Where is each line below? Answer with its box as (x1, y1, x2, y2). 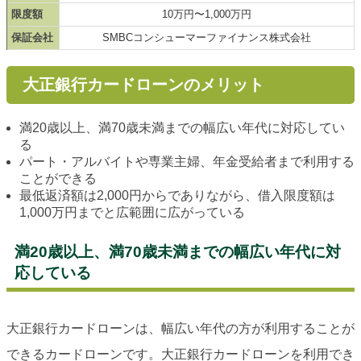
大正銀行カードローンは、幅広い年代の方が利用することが (6, 322, 355, 336)
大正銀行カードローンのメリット (22, 76, 264, 94)
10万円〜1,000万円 (162, 8, 251, 21)
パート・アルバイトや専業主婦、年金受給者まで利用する (19, 155, 355, 169)
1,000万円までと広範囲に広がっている (19, 205, 245, 220)
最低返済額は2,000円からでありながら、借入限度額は (19, 189, 335, 203)
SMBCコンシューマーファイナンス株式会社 (102, 31, 311, 44)
